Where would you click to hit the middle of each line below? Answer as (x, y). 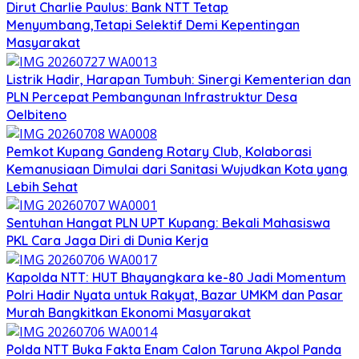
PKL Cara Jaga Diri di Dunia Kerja (107, 241)
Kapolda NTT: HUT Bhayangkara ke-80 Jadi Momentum (176, 277)
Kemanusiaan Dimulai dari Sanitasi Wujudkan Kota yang (177, 169)
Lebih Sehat (42, 186)
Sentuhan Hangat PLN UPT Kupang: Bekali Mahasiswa (168, 223)
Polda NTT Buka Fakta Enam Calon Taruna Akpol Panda (174, 349)
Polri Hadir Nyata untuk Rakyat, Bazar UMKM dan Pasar (175, 294)
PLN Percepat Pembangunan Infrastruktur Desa (152, 97)
